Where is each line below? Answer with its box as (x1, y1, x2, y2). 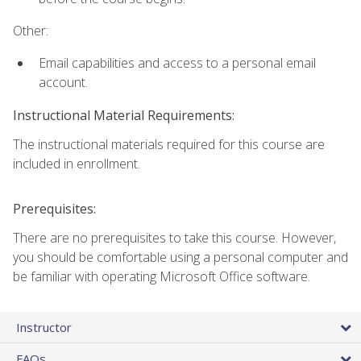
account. (39, 73, 88, 92)
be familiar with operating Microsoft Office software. (13, 267, 310, 285)
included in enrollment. (13, 154, 140, 172)
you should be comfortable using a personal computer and (13, 247, 348, 266)
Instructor (16, 318, 72, 335)
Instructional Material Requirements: (13, 106, 234, 124)
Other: (13, 22, 48, 40)
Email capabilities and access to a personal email (39, 54, 316, 73)
